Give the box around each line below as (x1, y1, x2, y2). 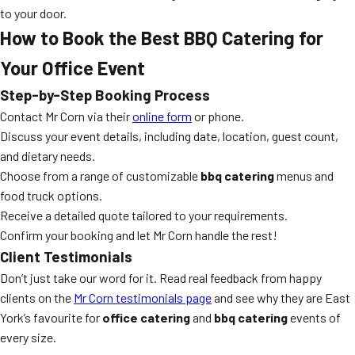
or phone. (192, 109, 244, 124)
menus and (274, 168, 334, 183)
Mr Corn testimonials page (74, 290, 212, 305)
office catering (102, 310, 190, 325)
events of (288, 310, 341, 325)
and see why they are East (212, 290, 350, 305)
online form (132, 109, 192, 124)
